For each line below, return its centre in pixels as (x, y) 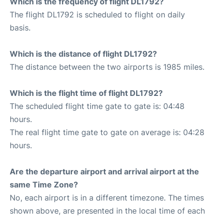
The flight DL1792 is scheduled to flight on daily (97, 15)
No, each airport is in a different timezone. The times (107, 198)
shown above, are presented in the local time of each (107, 211)
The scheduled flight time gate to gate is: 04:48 (97, 106)
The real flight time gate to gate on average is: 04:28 (107, 132)
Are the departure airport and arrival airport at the (104, 171)
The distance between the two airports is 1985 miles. (107, 67)
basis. (20, 28)
